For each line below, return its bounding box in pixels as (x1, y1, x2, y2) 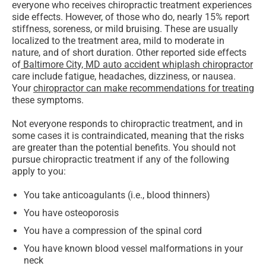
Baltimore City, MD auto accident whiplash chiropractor (21, 59, 253, 71)
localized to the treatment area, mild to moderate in (12, 35, 224, 47)
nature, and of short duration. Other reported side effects (12, 47, 246, 59)
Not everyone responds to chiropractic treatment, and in (12, 118, 243, 130)
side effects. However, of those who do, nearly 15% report (12, 11, 249, 23)
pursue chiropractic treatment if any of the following (12, 154, 229, 166)
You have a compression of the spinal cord (24, 225, 202, 237)
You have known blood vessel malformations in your (24, 243, 243, 255)
